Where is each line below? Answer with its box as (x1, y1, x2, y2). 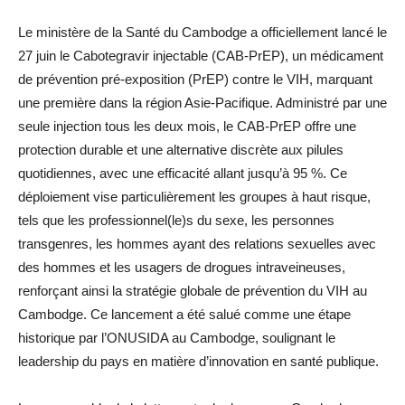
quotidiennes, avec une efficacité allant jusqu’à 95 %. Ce (18, 165, 347, 181)
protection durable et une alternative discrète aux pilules (18, 141, 344, 157)
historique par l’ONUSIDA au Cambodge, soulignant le (18, 329, 335, 345)
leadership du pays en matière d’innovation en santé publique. (18, 353, 379, 369)
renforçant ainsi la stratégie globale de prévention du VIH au (18, 282, 367, 298)
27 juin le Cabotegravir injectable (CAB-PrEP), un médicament (18, 47, 383, 63)
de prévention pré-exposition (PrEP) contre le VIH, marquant (18, 71, 372, 87)
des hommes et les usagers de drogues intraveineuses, (18, 259, 345, 275)
